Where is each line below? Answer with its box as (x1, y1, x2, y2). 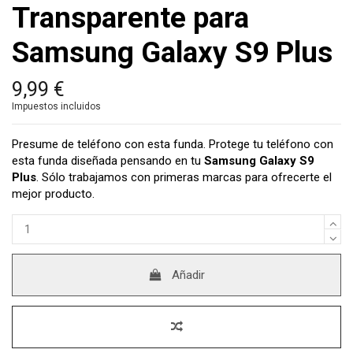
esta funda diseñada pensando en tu (12, 154, 204, 169)
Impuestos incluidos (12, 101, 101, 113)
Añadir (172, 268, 206, 283)
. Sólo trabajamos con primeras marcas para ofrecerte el (36, 170, 332, 185)
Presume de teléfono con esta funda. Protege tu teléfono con (12, 137, 333, 152)
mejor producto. (12, 187, 95, 202)
